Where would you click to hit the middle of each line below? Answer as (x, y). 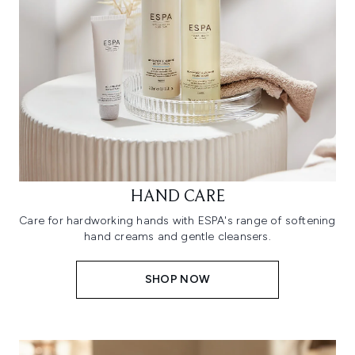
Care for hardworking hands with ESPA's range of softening (177, 220)
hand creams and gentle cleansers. (177, 236)
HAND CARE (177, 197)
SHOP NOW (177, 279)
